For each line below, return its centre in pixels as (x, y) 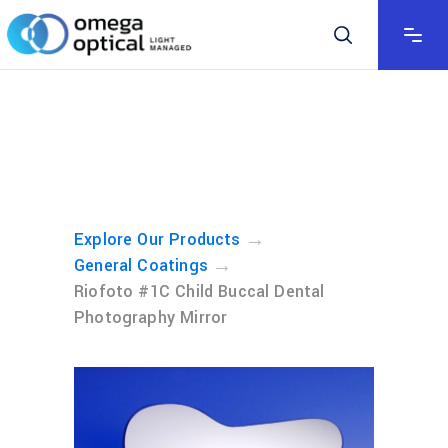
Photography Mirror (151, 317)
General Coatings (141, 265)
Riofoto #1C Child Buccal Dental (199, 291)
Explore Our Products (157, 239)
